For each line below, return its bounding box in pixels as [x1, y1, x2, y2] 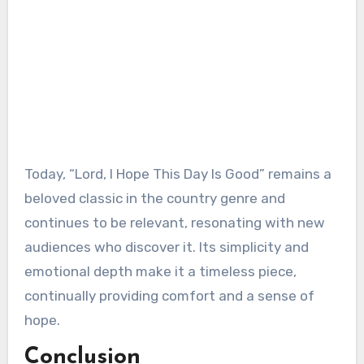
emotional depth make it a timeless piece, [24, 262, 297, 279]
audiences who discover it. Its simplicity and [24, 238, 309, 255]
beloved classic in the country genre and [24, 189, 285, 206]
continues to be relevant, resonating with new [24, 214, 325, 231]
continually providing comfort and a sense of [24, 287, 314, 304]
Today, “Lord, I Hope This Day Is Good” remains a [24, 165, 331, 182]
